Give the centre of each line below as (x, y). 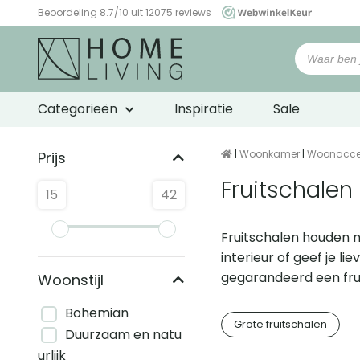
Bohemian (97, 313)
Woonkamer (270, 154)
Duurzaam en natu (123, 334)
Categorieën (78, 109)
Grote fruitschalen (281, 325)
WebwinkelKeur (74, 27)
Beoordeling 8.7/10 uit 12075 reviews (126, 12)
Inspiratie (204, 109)
